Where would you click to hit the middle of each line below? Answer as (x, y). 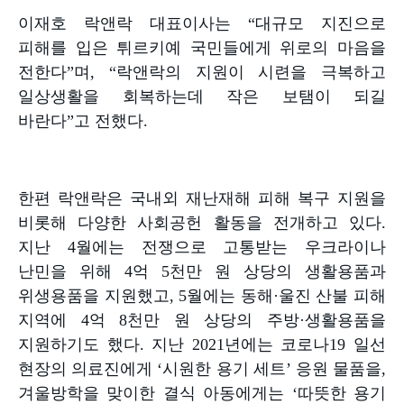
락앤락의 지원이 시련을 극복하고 (251, 72)
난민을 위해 (65, 271)
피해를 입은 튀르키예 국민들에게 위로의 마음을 (202, 47)
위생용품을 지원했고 (94, 295)
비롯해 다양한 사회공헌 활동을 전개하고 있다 (200, 222)
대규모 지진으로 (321, 23)
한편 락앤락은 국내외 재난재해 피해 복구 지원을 (202, 198)
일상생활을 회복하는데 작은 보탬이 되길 (202, 96)
